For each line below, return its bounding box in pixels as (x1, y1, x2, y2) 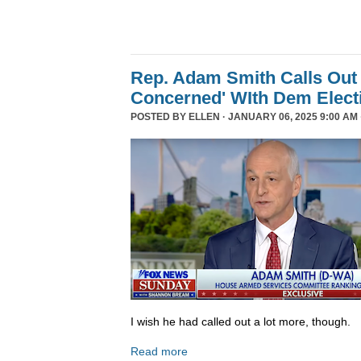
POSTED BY (131, 111, 189, 123)
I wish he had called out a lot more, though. (131, 314, 351, 328)
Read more (131, 345, 188, 359)
